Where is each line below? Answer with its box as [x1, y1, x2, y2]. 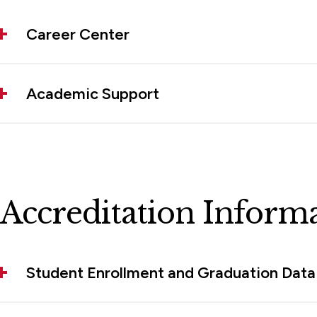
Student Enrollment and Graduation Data [26, 263, 316, 283]
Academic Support [26, 84, 159, 104]
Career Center [26, 25, 129, 45]
